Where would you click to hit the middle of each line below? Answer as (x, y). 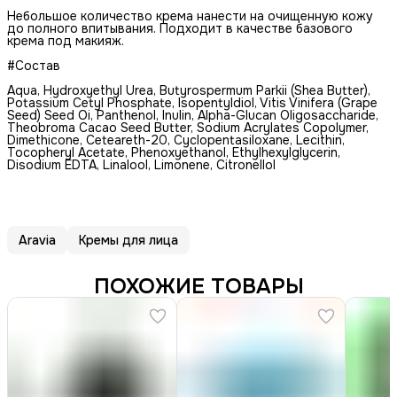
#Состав (34, 65)
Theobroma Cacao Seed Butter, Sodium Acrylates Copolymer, (188, 127)
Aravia (37, 240)
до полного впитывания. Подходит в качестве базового (180, 28)
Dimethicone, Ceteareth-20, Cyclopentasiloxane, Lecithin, (176, 140)
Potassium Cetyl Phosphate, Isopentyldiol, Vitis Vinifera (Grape (192, 102)
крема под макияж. (66, 40)
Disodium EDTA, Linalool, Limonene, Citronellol (141, 164)
